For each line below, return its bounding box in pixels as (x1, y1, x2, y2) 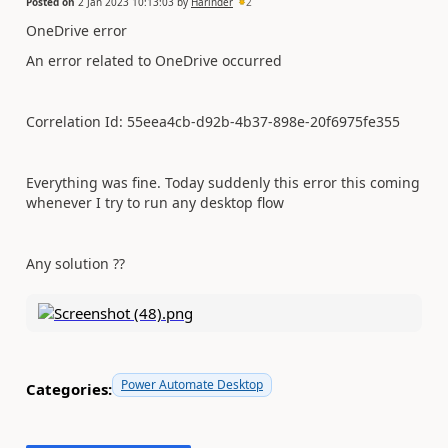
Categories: (26, 378, 112, 399)
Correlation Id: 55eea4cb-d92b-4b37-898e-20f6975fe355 (26, 112, 400, 131)
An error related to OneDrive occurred (26, 51, 282, 70)
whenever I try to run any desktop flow (26, 193, 284, 212)
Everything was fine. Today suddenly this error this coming (26, 173, 420, 192)
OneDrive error (26, 20, 127, 40)
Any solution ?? (26, 254, 125, 273)
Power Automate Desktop (121, 376, 263, 394)
